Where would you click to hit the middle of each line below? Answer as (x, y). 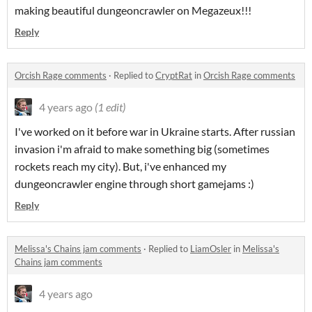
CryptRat (174, 76)
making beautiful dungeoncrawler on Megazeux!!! (134, 10)
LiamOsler (211, 249)
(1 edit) (110, 107)
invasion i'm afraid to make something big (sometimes (142, 149)
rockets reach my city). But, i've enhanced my (120, 166)
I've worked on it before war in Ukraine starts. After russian (155, 132)
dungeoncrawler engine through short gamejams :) (134, 184)
